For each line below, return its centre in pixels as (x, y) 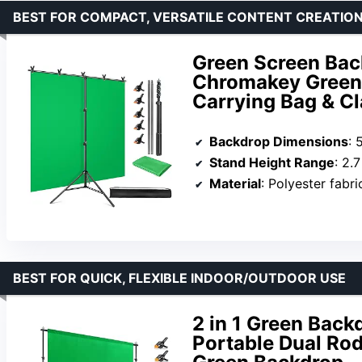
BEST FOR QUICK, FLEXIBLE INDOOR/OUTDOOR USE (179, 278)
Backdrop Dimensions (279, 141)
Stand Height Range (272, 162)
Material (235, 183)
